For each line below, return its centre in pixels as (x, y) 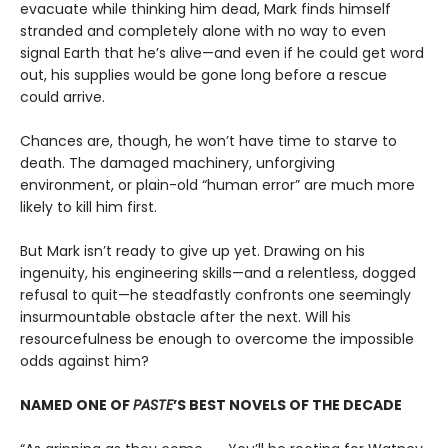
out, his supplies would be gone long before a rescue (203, 75)
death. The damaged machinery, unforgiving (177, 163)
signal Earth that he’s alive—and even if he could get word (222, 53)
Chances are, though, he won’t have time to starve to (208, 141)
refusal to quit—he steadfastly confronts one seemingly (215, 295)
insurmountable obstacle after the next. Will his (185, 317)
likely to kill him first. (88, 207)
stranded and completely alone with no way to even (203, 31)
